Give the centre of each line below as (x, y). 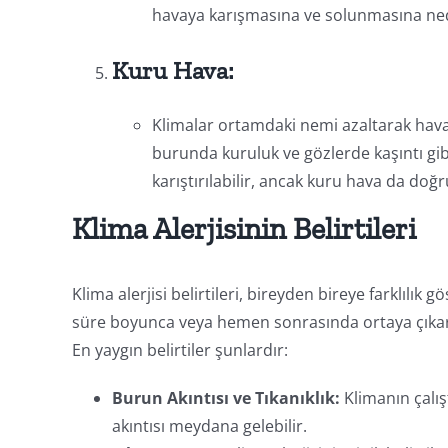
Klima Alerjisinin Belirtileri (243, 228)
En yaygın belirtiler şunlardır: (179, 349)
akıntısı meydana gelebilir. (209, 425)
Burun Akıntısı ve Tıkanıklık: (225, 397)
